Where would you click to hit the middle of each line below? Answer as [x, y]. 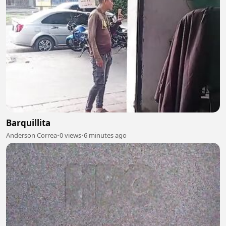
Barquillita [28, 123]
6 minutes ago [105, 135]
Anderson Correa [32, 135]
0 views [70, 135]
